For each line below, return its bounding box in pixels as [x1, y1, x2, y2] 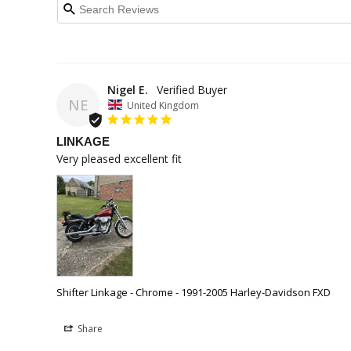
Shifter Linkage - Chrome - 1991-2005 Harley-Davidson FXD [56, 285, 331, 300]
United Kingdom [127, 98, 199, 112]
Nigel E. [107, 81, 148, 97]
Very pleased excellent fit [56, 151, 182, 167]
